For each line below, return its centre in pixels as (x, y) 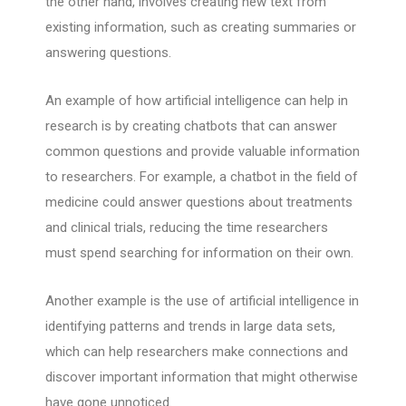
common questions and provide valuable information (203, 152)
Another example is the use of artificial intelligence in (202, 301)
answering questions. (108, 53)
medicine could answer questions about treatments (199, 203)
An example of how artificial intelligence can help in (197, 101)
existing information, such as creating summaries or (201, 28)
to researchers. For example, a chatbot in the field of (202, 177)
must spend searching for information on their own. (199, 253)
